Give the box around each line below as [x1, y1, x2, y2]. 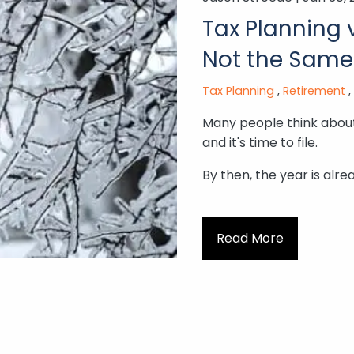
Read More [216, 228, 284, 247]
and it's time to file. [201, 133, 318, 152]
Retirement [282, 82, 345, 99]
